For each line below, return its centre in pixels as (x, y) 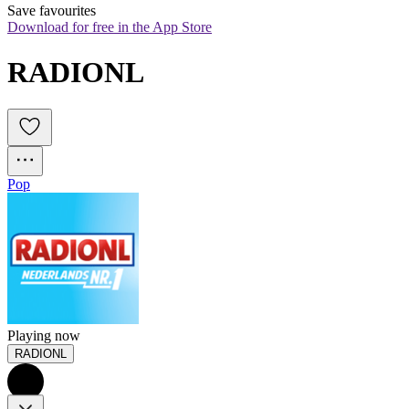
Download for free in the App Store (110, 27)
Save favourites (52, 11)
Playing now (44, 336)
